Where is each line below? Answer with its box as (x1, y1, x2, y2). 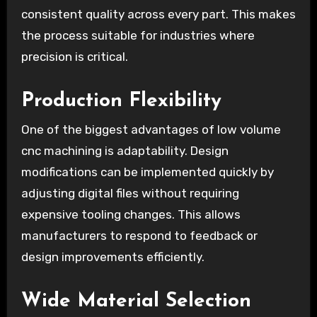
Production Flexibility (21, 91, 221, 112)
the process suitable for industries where (21, 28, 255, 43)
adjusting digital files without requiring (21, 185, 239, 200)
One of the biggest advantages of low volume (21, 122, 281, 137)
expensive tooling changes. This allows (21, 207, 241, 221)
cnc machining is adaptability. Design (21, 143, 229, 158)
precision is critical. (21, 50, 128, 64)
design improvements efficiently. (21, 249, 204, 264)
